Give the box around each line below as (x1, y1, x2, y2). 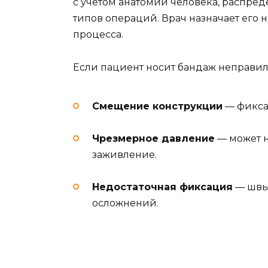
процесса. (73, 29, 123, 41)
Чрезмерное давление (92, 133, 215, 145)
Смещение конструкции (92, 100, 223, 112)
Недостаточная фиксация (92, 181, 233, 193)
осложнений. (92, 197, 159, 209)
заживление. (92, 149, 157, 161)
